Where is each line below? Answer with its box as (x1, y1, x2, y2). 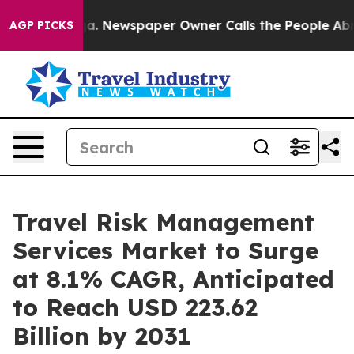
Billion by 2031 (13, 321, 191, 351)
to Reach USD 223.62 (13, 292, 258, 322)
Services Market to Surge (13, 235, 318, 265)
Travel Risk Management (13, 207, 314, 237)
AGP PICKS (9, 18, 73, 32)
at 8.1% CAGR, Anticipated (13, 264, 334, 294)
